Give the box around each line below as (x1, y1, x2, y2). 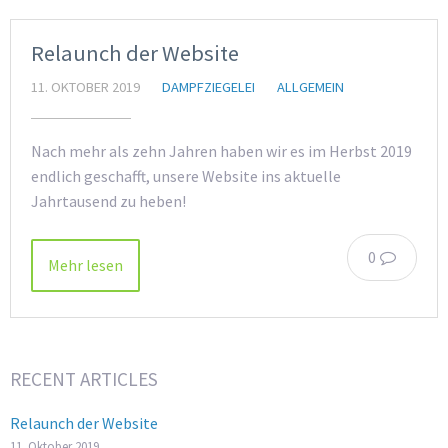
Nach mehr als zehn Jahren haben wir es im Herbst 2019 (31, 141, 412, 161)
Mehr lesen (48, 255, 123, 275)
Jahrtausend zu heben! (31, 191, 186, 211)
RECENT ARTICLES (10, 367, 158, 391)
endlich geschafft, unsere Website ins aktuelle (31, 166, 341, 186)
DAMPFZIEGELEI (162, 78, 255, 96)
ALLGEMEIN (277, 78, 344, 96)
